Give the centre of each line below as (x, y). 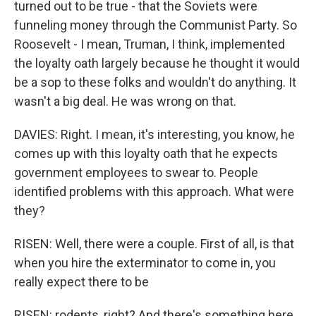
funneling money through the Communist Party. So (156, 25)
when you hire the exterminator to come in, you (145, 263)
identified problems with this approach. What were (154, 192)
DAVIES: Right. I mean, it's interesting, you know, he (154, 134)
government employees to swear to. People (136, 172)
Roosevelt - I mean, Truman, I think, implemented (150, 44)
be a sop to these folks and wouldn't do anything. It (155, 82)
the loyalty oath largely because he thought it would (157, 63)
